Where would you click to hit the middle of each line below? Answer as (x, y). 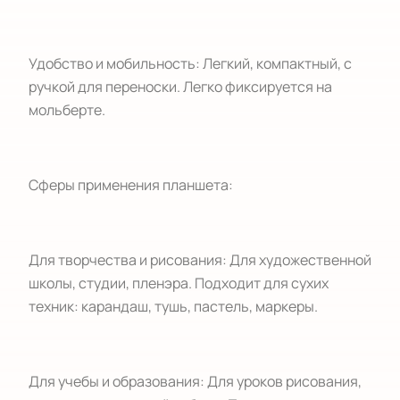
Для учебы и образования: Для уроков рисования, (195, 381)
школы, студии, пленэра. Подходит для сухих (179, 283)
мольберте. (67, 110)
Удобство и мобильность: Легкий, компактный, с (190, 63)
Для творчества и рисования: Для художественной (200, 260)
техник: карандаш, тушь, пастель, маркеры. (173, 306)
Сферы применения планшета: (131, 185)
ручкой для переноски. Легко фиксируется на (180, 87)
